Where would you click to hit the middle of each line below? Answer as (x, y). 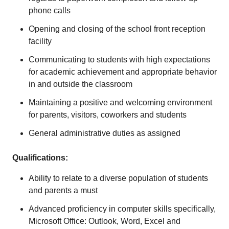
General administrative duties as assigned (105, 133)
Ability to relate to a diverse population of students (118, 178)
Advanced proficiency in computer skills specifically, (122, 209)
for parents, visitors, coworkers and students (108, 115)
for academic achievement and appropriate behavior (123, 72)
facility (40, 41)
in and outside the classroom (81, 84)
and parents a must (63, 190)
